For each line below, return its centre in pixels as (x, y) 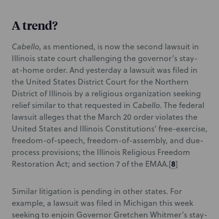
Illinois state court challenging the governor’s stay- (105, 58)
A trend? (35, 25)
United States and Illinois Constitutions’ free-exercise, (109, 129)
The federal (184, 105)
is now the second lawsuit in (148, 46)
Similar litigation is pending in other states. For (97, 191)
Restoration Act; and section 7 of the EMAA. (90, 164)
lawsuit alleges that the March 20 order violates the (105, 117)
